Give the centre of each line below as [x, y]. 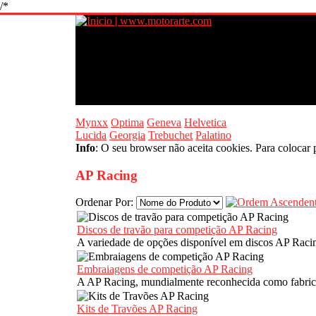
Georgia [127, 135]
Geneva [164, 122]
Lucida [91, 135]
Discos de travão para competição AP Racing [177, 230]
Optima [127, 122]
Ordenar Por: [106, 202]
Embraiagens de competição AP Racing [165, 269]
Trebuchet [170, 135]
